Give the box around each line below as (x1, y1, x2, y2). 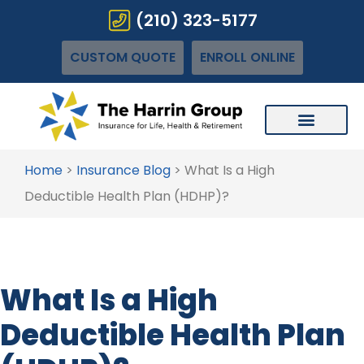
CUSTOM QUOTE (69, 48, 175, 67)
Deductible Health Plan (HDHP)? (24, 186, 229, 206)
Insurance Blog (76, 160, 171, 180)
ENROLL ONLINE (199, 48, 295, 67)
